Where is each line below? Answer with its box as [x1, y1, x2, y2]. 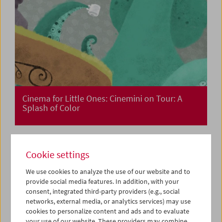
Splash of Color [22, 102, 80, 114]
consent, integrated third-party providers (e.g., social [26, 187, 180, 196]
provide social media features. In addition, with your [26, 177, 179, 186]
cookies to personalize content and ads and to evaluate [26, 207, 190, 216]
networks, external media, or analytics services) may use [26, 197, 191, 206]
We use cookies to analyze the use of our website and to [26, 167, 191, 176]
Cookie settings [26, 148, 90, 161]
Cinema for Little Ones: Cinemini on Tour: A [22, 93, 182, 105]
